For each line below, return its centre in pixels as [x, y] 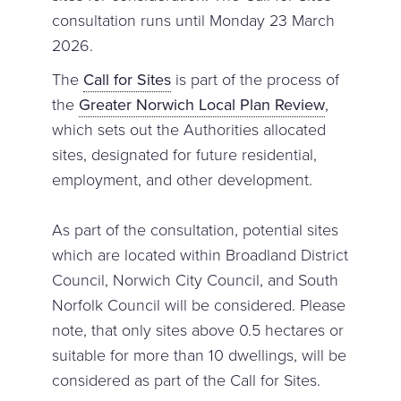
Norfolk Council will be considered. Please [199, 305]
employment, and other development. [183, 179]
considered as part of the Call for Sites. [187, 380]
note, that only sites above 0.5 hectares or [198, 330]
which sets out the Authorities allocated [189, 129]
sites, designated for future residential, [185, 154]
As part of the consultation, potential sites [196, 230]
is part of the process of [256, 79]
